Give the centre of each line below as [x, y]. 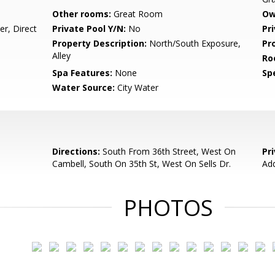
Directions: [76, 151]
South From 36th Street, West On [168, 151]
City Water [137, 87]
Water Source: [84, 87]
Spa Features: [83, 73]
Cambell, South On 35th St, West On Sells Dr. [142, 164]
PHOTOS [168, 208]
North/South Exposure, [194, 43]
